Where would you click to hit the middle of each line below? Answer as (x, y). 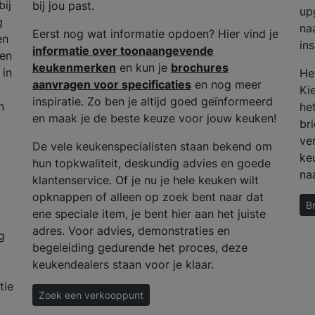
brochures (199, 68)
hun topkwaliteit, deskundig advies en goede (151, 163)
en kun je (143, 68)
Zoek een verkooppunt (91, 295)
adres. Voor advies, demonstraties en (131, 231)
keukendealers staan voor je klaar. (124, 265)
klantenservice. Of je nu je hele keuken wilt (145, 180)
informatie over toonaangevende (123, 51)
